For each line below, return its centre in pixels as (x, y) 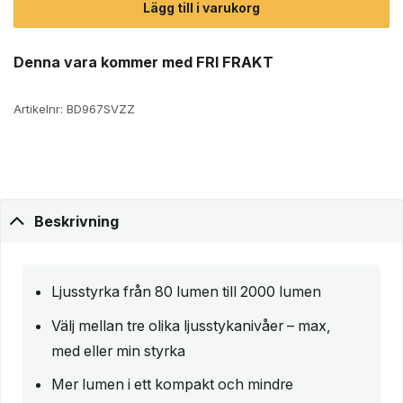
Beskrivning (77, 222)
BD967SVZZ (101, 108)
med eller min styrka (118, 350)
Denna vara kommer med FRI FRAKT (143, 62)
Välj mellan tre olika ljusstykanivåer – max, (191, 325)
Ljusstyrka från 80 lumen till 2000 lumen (186, 292)
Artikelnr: (40, 108)
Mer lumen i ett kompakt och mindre (172, 385)
